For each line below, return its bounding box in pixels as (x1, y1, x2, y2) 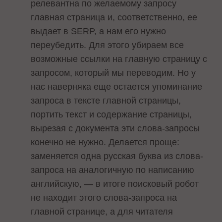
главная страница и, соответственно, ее (31, 12, 198, 22)
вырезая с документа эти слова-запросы (31, 123, 200, 133)
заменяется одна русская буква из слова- (31, 151, 204, 161)
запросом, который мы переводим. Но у (31, 67, 196, 78)
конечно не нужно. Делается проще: (31, 137, 180, 147)
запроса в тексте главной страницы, (31, 95, 181, 106)
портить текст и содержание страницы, (31, 109, 192, 119)
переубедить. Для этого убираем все (31, 40, 184, 50)
